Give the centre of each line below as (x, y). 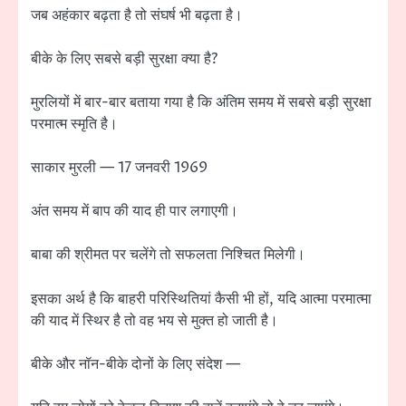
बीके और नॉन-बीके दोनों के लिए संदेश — (135, 364)
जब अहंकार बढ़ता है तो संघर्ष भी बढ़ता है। (137, 15)
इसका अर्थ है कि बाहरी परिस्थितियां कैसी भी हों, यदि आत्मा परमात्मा (201, 299)
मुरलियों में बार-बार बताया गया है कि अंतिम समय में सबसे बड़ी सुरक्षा (201, 103)
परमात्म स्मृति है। (74, 125)
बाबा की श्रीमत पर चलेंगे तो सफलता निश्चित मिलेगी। (168, 255)
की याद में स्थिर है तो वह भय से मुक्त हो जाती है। (155, 320)
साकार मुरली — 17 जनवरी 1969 (119, 168)
